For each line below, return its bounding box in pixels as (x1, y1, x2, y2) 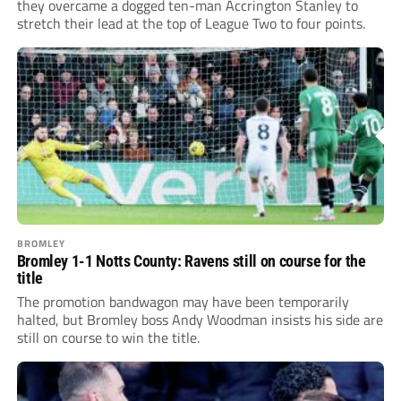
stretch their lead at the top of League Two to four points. (16, 12, 365, 34)
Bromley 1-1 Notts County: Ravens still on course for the (16, 251, 366, 270)
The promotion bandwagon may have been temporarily (16, 290, 349, 312)
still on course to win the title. (16, 326, 200, 348)
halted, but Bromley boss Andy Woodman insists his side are (16, 308, 383, 330)
